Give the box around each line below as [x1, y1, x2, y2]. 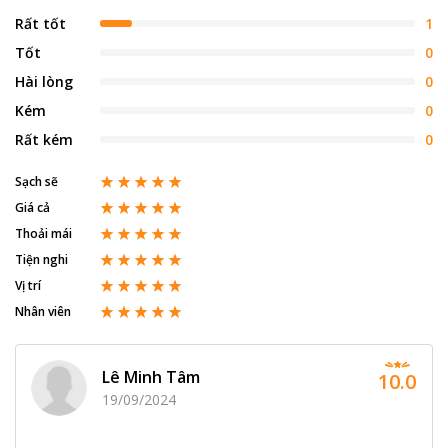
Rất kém [15, 129, 73, 149]
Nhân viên [15, 302, 71, 320]
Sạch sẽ [15, 172, 58, 190]
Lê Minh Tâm [102, 366, 200, 389]
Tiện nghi [15, 250, 68, 268]
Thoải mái [15, 224, 72, 242]
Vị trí [15, 276, 41, 294]
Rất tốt [15, 13, 66, 33]
